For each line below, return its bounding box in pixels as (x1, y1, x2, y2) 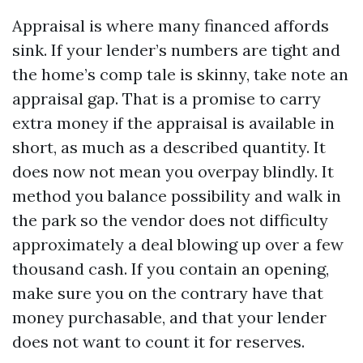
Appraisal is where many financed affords (12, 15, 329, 36)
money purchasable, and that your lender (12, 307, 327, 327)
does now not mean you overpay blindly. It (12, 161, 334, 181)
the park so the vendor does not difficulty (12, 210, 328, 230)
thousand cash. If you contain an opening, (12, 258, 329, 279)
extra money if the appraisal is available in (12, 113, 335, 133)
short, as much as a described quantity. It (12, 137, 326, 157)
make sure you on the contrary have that (12, 283, 323, 303)
